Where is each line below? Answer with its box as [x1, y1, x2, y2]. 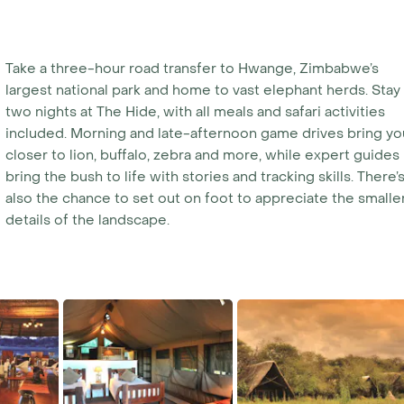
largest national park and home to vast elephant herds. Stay [5, 80, 400, 99]
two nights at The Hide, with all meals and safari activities [5, 102, 385, 121]
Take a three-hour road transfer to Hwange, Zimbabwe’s [5, 59, 379, 78]
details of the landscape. [5, 210, 170, 229]
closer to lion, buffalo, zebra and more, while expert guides [5, 145, 399, 164]
